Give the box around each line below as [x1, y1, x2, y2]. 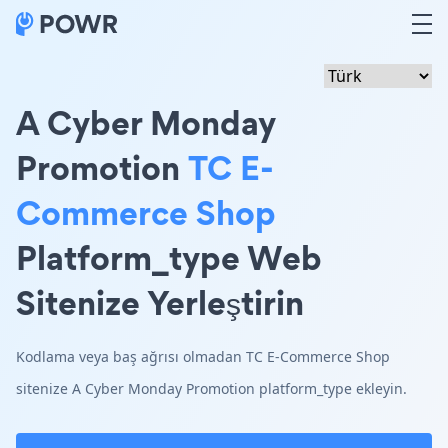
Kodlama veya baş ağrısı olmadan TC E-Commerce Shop [16, 347, 390, 366]
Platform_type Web [16, 234, 322, 281]
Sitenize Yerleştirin [16, 279, 304, 326]
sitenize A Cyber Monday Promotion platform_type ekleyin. [16, 379, 407, 398]
